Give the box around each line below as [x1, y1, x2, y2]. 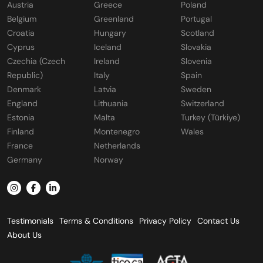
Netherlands [94, 140, 140, 151]
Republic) [7, 70, 43, 80]
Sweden [181, 84, 211, 95]
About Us [7, 230, 42, 240]
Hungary [94, 28, 126, 38]
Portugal [181, 14, 212, 24]
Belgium [7, 14, 36, 24]
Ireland [94, 56, 120, 66]
